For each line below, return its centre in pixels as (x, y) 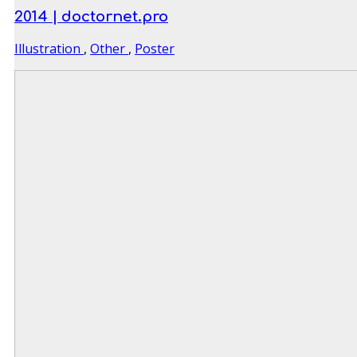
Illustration (49, 48)
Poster (155, 48)
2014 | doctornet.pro (91, 16)
